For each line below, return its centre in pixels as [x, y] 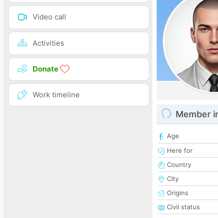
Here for [179, 151]
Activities [48, 43]
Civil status [182, 207]
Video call [49, 17]
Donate [46, 69]
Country [178, 165]
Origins [177, 193]
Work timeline [56, 94]
